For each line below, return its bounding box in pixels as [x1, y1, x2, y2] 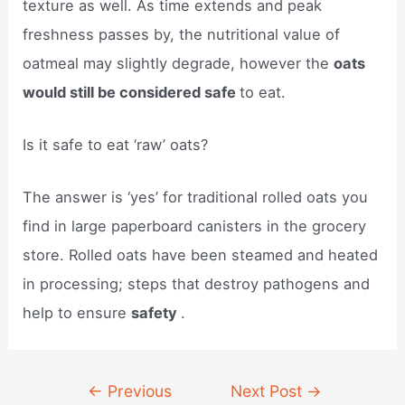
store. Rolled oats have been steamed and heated [23, 246, 379, 265]
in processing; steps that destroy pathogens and [23, 275, 371, 294]
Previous [103, 381, 173, 400]
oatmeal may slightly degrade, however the [23, 53, 334, 72]
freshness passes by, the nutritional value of [23, 24, 341, 43]
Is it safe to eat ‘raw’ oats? [23, 136, 209, 155]
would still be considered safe [23, 82, 240, 101]
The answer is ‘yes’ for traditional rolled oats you [23, 188, 369, 207]
